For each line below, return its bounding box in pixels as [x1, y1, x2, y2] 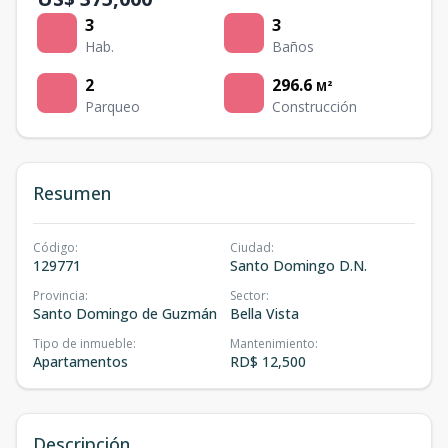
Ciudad [230, 239, 271, 256]
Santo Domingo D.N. [230, 256, 367, 275]
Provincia [33, 287, 85, 304]
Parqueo [85, 97, 140, 116]
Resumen [33, 181, 111, 205]
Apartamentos [33, 352, 128, 371]
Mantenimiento [230, 335, 315, 352]
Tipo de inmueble [33, 335, 133, 352]
